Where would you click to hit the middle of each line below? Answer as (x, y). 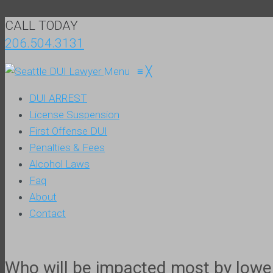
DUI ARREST (58, 98)
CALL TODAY (41, 25)
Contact (48, 213)
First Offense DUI (68, 131)
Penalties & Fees (67, 147)
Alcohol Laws (59, 164)
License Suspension (74, 114)
